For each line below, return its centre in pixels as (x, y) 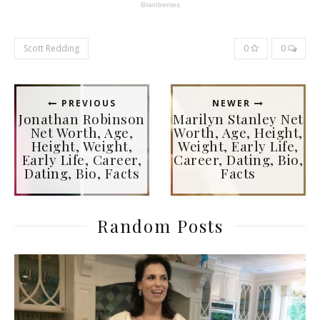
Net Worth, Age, (82, 132)
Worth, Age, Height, (238, 132)
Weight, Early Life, (238, 146)
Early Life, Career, (82, 160)
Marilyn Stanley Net (238, 119)
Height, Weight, (82, 146)
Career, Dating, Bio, (238, 160)
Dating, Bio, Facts (82, 173)
